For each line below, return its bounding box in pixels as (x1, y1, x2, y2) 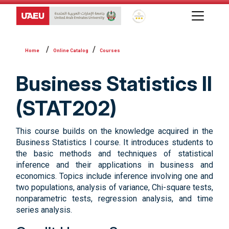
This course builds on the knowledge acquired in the (16, 126, 213, 136)
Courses (100, 48, 120, 53)
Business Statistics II (16, 71, 212, 96)
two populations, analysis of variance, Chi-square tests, (16, 182, 213, 192)
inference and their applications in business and (16, 160, 213, 170)
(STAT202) (16, 96, 117, 121)
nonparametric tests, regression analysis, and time (16, 194, 213, 203)
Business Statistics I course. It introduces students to (16, 138, 213, 147)
